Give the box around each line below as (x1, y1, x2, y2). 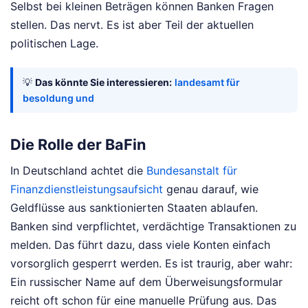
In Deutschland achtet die (10, 164, 146, 178)
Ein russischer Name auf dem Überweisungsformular (10, 275, 283, 289)
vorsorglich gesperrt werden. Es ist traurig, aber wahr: (10, 256, 292, 271)
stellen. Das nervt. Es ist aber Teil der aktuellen (10, 18, 254, 32)
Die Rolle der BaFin (10, 135, 146, 154)
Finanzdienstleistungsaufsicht (10, 182, 163, 197)
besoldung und (23, 92, 94, 104)
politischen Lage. (10, 36, 98, 50)
